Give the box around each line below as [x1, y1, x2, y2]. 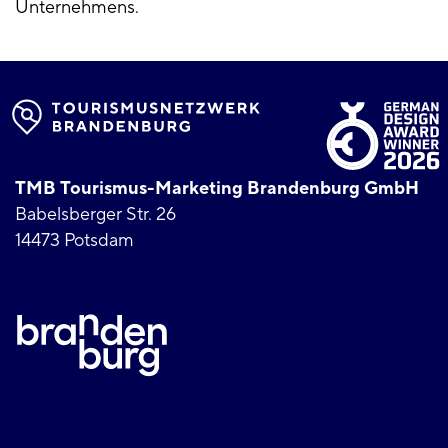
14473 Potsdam [15, 229, 134, 253]
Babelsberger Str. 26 [15, 203, 176, 227]
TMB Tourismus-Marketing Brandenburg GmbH [15, 177, 419, 201]
